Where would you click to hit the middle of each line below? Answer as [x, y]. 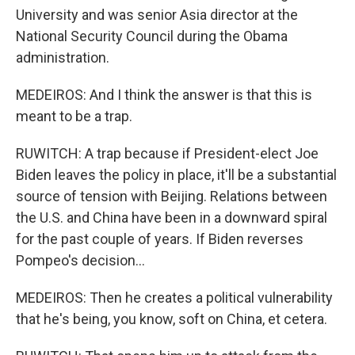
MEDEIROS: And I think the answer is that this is [164, 95]
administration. [63, 58]
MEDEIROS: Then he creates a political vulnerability [174, 298]
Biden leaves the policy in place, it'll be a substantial [176, 175]
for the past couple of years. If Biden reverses [160, 239]
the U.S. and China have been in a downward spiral [172, 218]
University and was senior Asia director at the [157, 15]
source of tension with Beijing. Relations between [172, 197]
